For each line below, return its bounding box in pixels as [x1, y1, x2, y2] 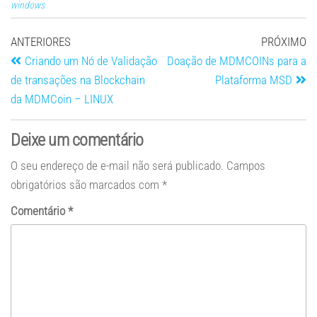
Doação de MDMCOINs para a [167, 54, 306, 68]
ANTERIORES [11, 35, 71, 49]
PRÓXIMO [261, 35, 306, 49]
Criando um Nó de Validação [25, 54, 157, 68]
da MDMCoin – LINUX [11, 92, 113, 106]
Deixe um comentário [11, 130, 144, 150]
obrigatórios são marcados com [11, 178, 162, 192]
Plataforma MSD [215, 73, 292, 87]
